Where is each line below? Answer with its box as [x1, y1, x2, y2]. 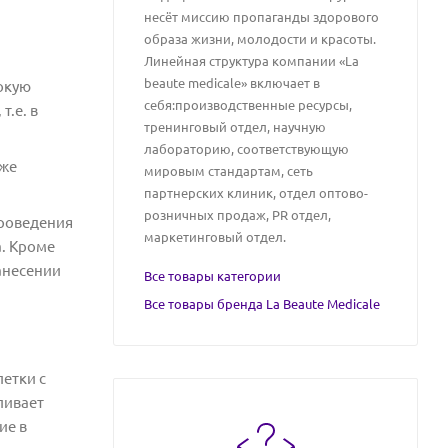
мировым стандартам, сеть [144, 163, 313, 178]
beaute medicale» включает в [144, 75, 320, 90]
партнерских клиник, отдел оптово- [144, 185, 368, 200]
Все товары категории [144, 268, 281, 283]
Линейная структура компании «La [144, 53, 359, 68]
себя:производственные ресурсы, [144, 97, 352, 112]
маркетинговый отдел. [144, 229, 286, 244]
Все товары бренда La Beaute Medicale [144, 296, 380, 311]
